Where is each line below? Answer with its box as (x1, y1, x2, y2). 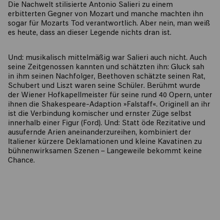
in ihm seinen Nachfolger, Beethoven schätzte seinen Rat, (8, 73, 205, 81)
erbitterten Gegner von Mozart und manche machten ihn (8, 11, 203, 18)
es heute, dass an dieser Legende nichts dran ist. (8, 29, 171, 37)
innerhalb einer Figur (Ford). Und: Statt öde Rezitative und (8, 120, 205, 127)
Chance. (8, 157, 35, 165)
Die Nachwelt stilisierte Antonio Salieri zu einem (8, 1, 173, 9)
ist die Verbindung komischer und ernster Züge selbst (8, 110, 192, 118)
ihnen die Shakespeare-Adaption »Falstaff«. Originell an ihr (8, 101, 210, 109)
